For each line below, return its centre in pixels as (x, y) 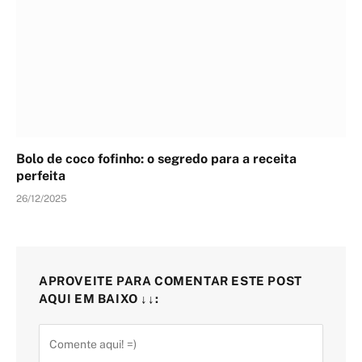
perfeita (41, 176)
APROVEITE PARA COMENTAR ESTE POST (170, 281)
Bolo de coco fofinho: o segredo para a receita (156, 159)
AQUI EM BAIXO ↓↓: (99, 299)
